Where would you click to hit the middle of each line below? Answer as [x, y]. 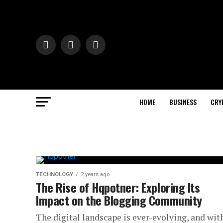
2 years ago [95, 174]
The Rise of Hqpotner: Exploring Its [118, 187]
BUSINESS [183, 102]
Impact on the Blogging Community [119, 200]
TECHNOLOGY [55, 174]
